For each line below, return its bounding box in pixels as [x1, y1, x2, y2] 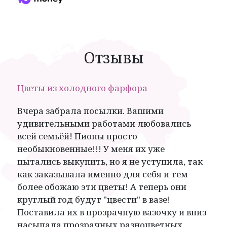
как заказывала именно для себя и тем [17, 168, 188, 180]
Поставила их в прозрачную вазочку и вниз [17, 206, 206, 218]
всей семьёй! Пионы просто [17, 130, 137, 142]
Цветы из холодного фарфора [17, 82, 147, 94]
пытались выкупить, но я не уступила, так [17, 155, 203, 167]
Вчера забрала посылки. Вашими [17, 104, 164, 117]
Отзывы [83, 47, 144, 68]
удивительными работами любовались [17, 117, 191, 129]
